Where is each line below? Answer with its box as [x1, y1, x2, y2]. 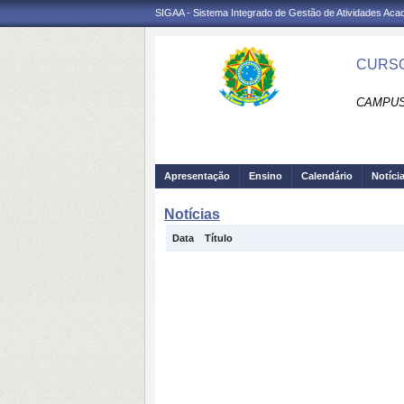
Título [205, 233, 233, 243]
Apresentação [164, 170, 230, 181]
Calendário [301, 170, 353, 181]
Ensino [249, 170, 282, 181]
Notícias [164, 207, 220, 222]
